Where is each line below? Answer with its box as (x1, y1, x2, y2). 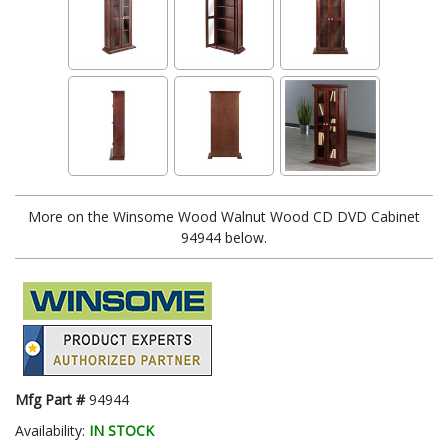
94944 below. (181, 227, 267, 247)
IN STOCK (89, 420, 154, 440)
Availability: (15, 420, 89, 440)
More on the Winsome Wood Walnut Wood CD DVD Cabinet (28, 206, 420, 226)
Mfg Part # (15, 389, 89, 409)
